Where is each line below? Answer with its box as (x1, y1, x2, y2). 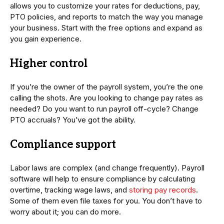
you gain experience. (10, 34, 81, 44)
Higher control (10, 57, 87, 70)
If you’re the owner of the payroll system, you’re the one (10, 82, 203, 92)
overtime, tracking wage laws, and (10, 185, 129, 195)
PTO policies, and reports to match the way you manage (10, 12, 203, 22)
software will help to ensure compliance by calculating (10, 174, 195, 184)
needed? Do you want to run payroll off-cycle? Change (10, 104, 198, 114)
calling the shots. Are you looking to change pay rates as (10, 93, 203, 103)
